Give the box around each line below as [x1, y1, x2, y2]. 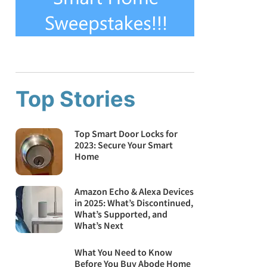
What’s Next [74, 219, 124, 232]
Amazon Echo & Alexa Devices [74, 185, 194, 198]
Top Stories [15, 86, 135, 112]
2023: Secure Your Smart [74, 139, 173, 151]
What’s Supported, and [74, 208, 168, 221]
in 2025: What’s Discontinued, [74, 197, 194, 209]
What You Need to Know [74, 246, 173, 259]
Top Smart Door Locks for [74, 128, 178, 139]
